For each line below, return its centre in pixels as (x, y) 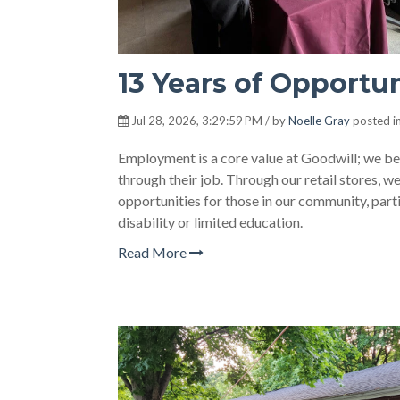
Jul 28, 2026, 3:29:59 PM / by (208, 121)
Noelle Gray (319, 121)
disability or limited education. (210, 222)
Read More (154, 252)
